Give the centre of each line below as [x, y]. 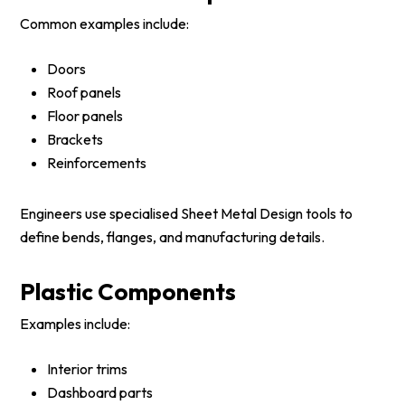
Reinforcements [97, 163]
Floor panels [85, 116]
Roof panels [85, 92]
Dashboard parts [100, 392]
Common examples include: [105, 24]
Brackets [75, 139]
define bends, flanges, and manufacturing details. [173, 237]
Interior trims [88, 369]
